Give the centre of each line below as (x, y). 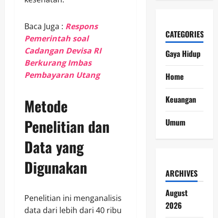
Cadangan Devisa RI (63, 50)
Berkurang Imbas (58, 63)
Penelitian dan (67, 126)
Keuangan (181, 99)
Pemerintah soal (56, 38)
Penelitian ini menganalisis (73, 198)
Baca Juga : (45, 26)
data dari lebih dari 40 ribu (73, 210)
